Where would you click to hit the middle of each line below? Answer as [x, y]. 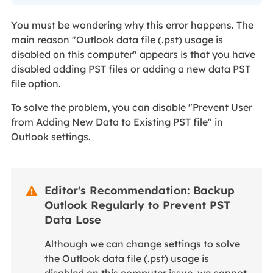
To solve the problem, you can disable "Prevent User [131, 108]
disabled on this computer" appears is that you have [133, 55]
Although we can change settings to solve [142, 244]
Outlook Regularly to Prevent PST [137, 205]
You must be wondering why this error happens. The [132, 25]
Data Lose [73, 220]
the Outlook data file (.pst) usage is [126, 259]
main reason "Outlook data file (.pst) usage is [117, 40]
